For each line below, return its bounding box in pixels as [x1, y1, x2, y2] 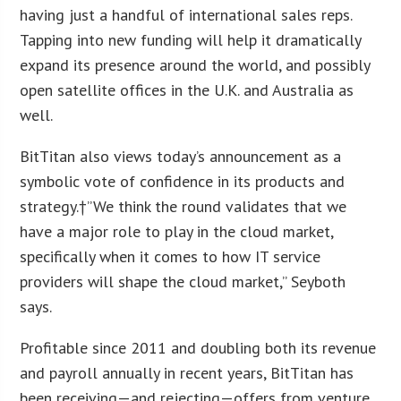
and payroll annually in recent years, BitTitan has [20, 362, 354, 383]
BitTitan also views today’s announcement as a [20, 145, 342, 166]
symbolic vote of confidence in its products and [20, 170, 346, 192]
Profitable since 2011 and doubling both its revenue [20, 337, 377, 358]
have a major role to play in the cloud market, [20, 220, 334, 242]
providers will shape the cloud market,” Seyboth [20, 270, 346, 292]
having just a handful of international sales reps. [20, 4, 353, 25]
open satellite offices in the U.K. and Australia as [20, 79, 354, 100]
